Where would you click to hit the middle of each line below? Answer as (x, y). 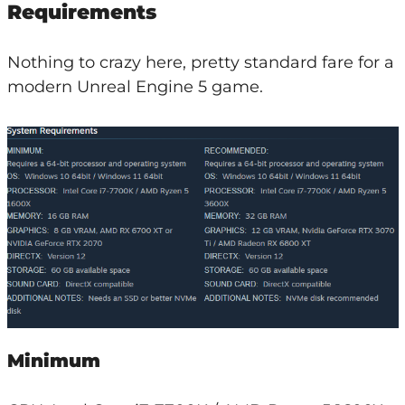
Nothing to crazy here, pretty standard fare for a (200, 62)
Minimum (53, 360)
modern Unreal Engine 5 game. (135, 86)
